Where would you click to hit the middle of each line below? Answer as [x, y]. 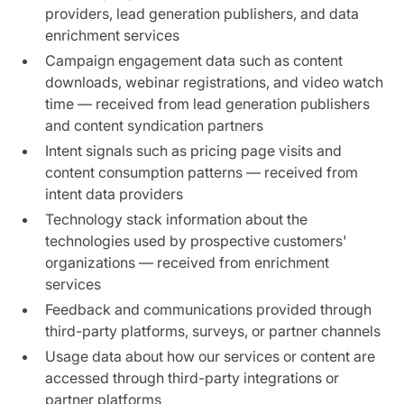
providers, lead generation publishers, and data [202, 14]
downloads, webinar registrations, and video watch [215, 82]
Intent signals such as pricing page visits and [194, 151]
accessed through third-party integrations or [193, 378]
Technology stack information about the [177, 219]
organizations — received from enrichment [188, 262]
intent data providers [115, 194]
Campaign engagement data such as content [194, 60]
